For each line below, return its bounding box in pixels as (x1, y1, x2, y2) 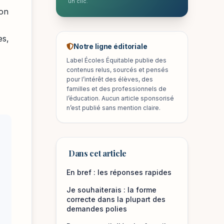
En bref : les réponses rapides (66, 168, 171, 176)
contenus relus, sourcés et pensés (66, 66, 168, 73)
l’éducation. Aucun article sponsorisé (66, 94, 174, 102)
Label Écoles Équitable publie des (66, 56, 166, 64)
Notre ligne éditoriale (73, 42, 147, 50)
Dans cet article (68, 148, 126, 158)
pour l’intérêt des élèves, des (66, 75, 153, 83)
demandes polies (66, 204, 127, 213)
